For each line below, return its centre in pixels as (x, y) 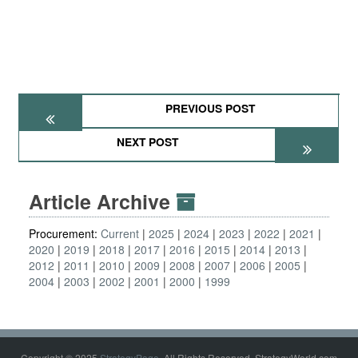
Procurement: (65, 233)
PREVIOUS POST (211, 108)
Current (120, 233)
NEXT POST (147, 141)
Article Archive (102, 201)
